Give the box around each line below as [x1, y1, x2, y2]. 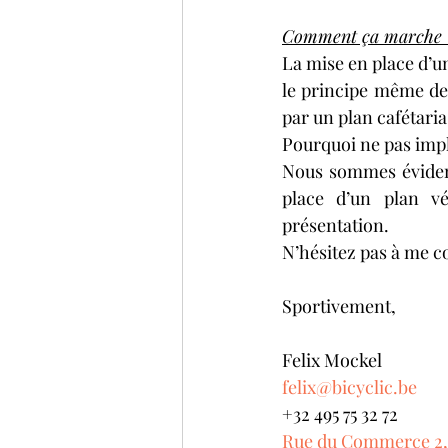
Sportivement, [282, 294, 396, 319]
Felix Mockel [282, 348, 382, 373]
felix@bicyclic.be [282, 375, 417, 400]
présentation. [282, 213, 389, 238]
